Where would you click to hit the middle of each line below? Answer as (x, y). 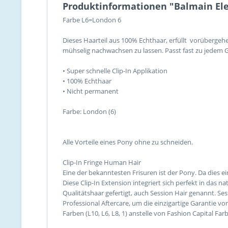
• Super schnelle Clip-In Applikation (115, 71)
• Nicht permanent (91, 91)
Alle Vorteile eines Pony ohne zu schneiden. (128, 142)
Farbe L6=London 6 (92, 20)
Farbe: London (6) (89, 111)
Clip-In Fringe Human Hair (102, 162)
